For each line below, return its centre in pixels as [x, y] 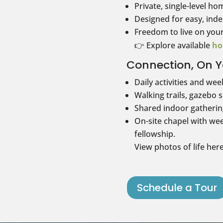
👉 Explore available [173, 45]
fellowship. [155, 134]
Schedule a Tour [177, 188]
